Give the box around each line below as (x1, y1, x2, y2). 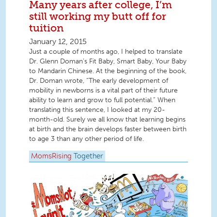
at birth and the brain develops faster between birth (29, 125, 186, 134)
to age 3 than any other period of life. (29, 135, 144, 143)
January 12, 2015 (29, 37, 87, 46)
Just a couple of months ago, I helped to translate (29, 47, 183, 56)
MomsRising (31, 153, 72, 160)
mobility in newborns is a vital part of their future (29, 86, 178, 95)
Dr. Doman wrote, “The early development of (29, 77, 168, 85)
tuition (29, 22, 63, 34)
